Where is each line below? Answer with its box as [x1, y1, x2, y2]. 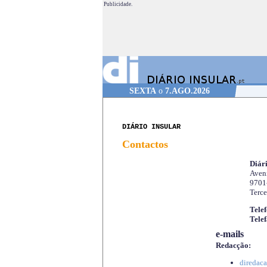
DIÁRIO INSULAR [122, 123, 181, 131]
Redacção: [216, 241, 251, 250]
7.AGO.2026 [164, 86, 210, 95]
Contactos [122, 138, 168, 151]
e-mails [216, 229, 244, 240]
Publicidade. [103, 1, 132, 7]
